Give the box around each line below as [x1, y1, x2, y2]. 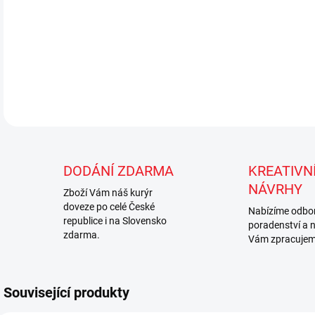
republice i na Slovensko [63, 215, 167, 227]
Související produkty [4, 284, 129, 302]
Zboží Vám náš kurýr [63, 187, 153, 199]
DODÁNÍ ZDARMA [63, 162, 174, 180]
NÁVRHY [247, 181, 302, 198]
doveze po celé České [63, 201, 155, 213]
